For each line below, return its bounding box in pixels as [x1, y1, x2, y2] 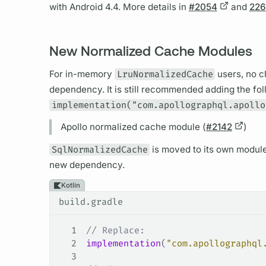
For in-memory [49, 68, 115, 80]
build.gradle [58, 196, 123, 208]
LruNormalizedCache [116, 68, 213, 80]
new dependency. [49, 159, 125, 170]
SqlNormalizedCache [51, 143, 148, 156]
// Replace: [85, 224, 145, 237]
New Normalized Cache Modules [49, 42, 252, 59]
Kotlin [61, 180, 80, 189]
